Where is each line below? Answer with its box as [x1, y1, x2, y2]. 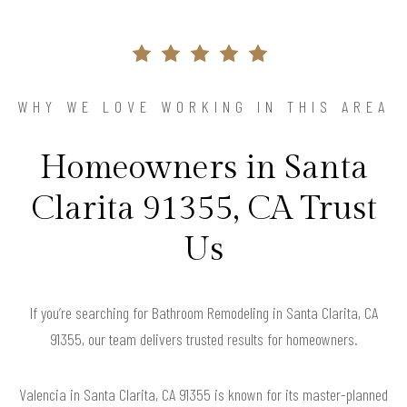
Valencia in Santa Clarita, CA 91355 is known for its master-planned [19, 383, 388, 404]
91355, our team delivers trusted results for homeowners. [49, 328, 358, 349]
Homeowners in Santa [39, 148, 368, 187]
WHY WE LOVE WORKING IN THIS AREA [17, 95, 390, 116]
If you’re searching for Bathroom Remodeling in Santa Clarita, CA [29, 302, 378, 323]
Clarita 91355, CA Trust [30, 189, 377, 228]
